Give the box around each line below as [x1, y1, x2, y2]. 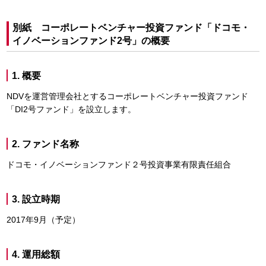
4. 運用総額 [12, 249, 60, 259]
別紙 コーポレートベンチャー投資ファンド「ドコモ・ [12, 23, 250, 33]
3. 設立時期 [12, 194, 60, 204]
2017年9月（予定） [7, 215, 80, 224]
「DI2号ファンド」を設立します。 [7, 104, 136, 114]
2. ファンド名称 [12, 139, 79, 149]
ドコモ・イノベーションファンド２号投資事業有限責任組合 [7, 160, 231, 169]
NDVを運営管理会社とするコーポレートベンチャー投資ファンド [7, 91, 248, 101]
